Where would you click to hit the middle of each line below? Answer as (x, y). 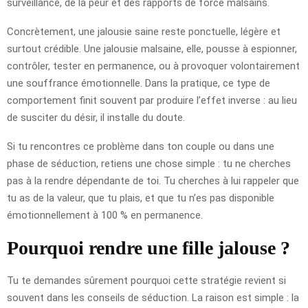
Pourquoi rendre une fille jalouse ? (148, 247)
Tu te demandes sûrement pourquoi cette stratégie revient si (146, 280)
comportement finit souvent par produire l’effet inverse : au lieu (152, 100)
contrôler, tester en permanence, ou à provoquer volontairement (153, 66)
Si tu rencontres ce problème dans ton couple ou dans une (141, 146)
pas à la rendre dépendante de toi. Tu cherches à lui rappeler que (153, 180)
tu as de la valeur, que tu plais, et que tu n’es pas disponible (141, 198)
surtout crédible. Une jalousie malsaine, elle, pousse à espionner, (152, 48)
